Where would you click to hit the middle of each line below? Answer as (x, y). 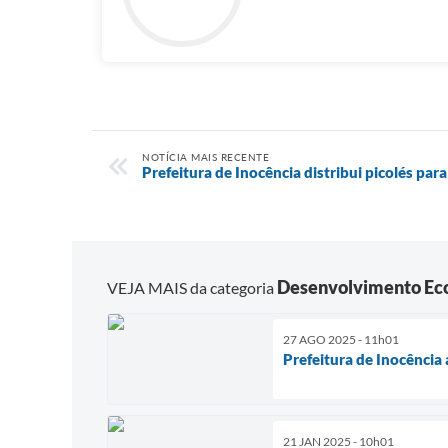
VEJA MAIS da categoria (192, 287)
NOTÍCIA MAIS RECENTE (205, 157)
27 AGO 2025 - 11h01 (341, 339)
